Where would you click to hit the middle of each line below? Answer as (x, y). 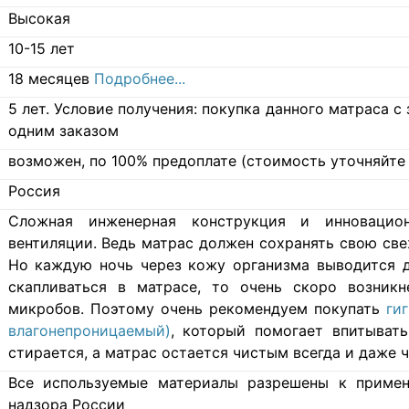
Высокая (39, 18)
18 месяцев (51, 78)
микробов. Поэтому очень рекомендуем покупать (197, 308)
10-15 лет (41, 48)
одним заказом (63, 130)
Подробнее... (139, 78)
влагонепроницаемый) (89, 330)
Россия (34, 190)
